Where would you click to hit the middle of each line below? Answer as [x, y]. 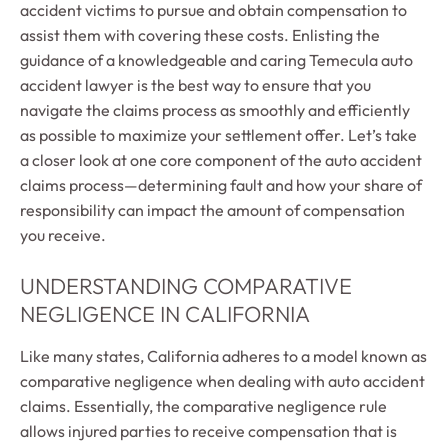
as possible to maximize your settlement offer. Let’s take [218, 134]
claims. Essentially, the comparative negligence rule [203, 405]
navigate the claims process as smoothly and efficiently [215, 109]
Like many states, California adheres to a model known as [223, 355]
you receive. [63, 234]
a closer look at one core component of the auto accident [221, 159]
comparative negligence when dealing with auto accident [222, 380]
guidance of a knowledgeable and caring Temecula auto [216, 59]
